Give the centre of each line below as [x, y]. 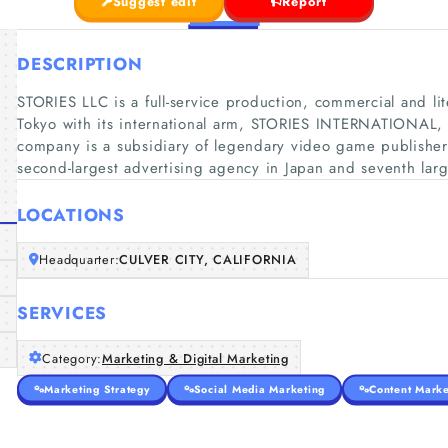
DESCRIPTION [80, 64]
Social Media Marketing [259, 388]
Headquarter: [79, 259]
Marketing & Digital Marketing [195, 358]
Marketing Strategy [97, 388]
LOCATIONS [71, 214]
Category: [72, 358]
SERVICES [62, 313]
